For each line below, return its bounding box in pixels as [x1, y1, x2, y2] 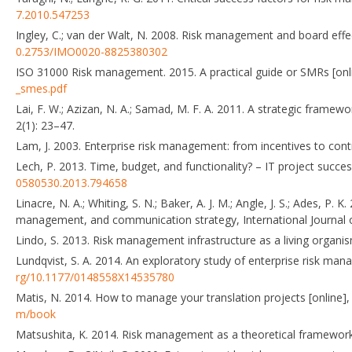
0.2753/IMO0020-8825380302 [16, 43, 167, 59]
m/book [16, 306, 56, 321]
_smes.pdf [16, 80, 67, 96]
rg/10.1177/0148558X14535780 [16, 269, 174, 284]
